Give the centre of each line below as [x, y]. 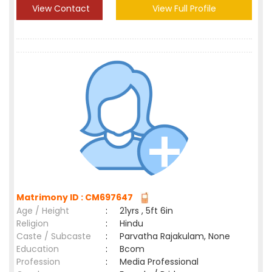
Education [38, 249]
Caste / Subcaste [54, 236]
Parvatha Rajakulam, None [175, 236]
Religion [32, 223]
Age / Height [43, 211]
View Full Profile [184, 8]
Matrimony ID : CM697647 [76, 197]
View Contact [59, 8]
